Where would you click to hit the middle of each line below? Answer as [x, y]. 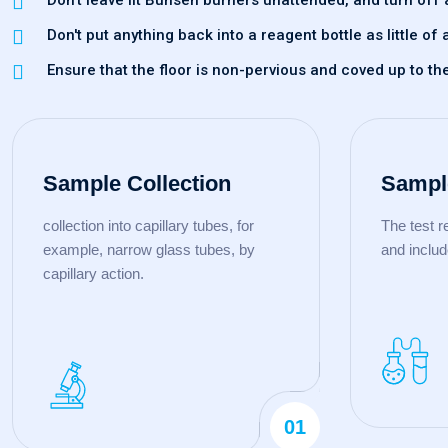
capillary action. [93, 274]
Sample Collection [137, 184]
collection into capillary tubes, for [148, 226]
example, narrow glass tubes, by [149, 250]
